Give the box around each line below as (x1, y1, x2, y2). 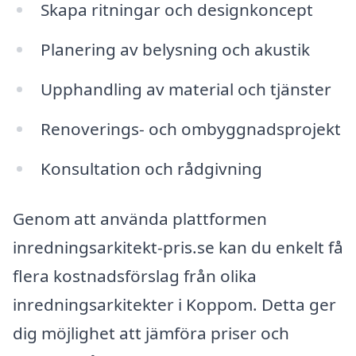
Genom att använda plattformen (13, 207, 267, 230)
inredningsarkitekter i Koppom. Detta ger (13, 293, 336, 316)
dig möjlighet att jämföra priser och (13, 322, 289, 345)
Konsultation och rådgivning (40, 157, 262, 180)
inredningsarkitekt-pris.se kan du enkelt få (13, 236, 343, 259)
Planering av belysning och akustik (40, 38, 310, 61)
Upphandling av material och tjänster (40, 77, 331, 100)
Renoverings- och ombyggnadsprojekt (40, 117, 341, 140)
